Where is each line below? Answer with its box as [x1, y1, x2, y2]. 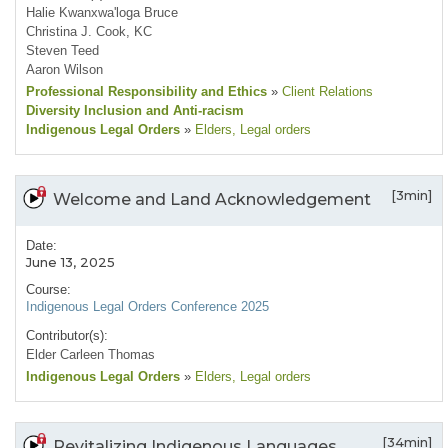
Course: [26, 282, 71, 298]
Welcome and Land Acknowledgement [53, 190, 371, 210]
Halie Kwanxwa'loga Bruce [26, 5, 178, 21]
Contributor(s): [26, 328, 108, 344]
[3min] [391, 187, 432, 204]
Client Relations [278, 84, 373, 100]
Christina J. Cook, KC [26, 24, 152, 40]
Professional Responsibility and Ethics [26, 84, 267, 100]
